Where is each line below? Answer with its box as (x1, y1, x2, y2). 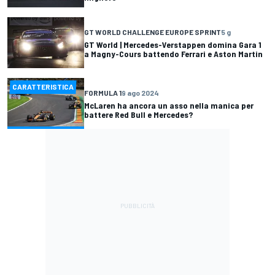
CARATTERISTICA (12, 82, 74, 91)
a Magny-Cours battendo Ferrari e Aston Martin (84, 48, 263, 59)
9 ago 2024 (122, 88, 159, 97)
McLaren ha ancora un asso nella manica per (84, 99, 254, 110)
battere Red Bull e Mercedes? (84, 109, 193, 120)
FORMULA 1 (84, 88, 122, 97)
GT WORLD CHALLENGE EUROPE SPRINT (84, 27, 221, 36)
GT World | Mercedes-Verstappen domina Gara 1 (84, 39, 261, 50)
